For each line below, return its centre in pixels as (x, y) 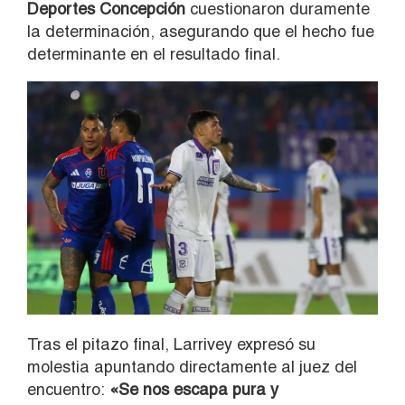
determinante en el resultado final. (154, 53)
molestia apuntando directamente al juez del (192, 367)
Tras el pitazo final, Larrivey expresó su (171, 344)
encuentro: (66, 390)
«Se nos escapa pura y (192, 390)
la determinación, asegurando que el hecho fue (201, 31)
